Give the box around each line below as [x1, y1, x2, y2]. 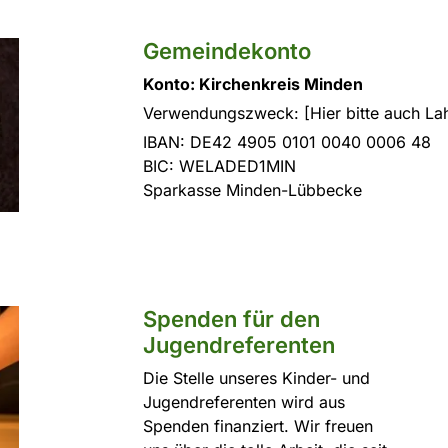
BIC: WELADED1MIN [142, 156, 296, 176]
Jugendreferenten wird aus [142, 392, 345, 412]
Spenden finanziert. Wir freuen [142, 416, 373, 436]
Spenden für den [142, 306, 320, 332]
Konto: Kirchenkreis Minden [142, 74, 363, 94]
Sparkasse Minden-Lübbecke [142, 180, 362, 200]
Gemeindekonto [142, 38, 311, 64]
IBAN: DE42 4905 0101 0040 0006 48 [142, 132, 431, 152]
